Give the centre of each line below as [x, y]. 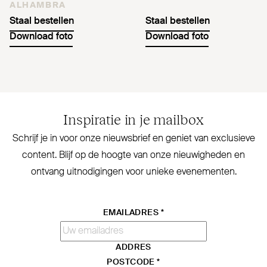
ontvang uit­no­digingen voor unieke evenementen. [133, 173]
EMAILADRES [132, 213]
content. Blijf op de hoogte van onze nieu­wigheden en [133, 156]
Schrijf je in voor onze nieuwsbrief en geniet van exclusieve [133, 139]
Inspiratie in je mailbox [133, 119]
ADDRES [133, 248]
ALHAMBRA [38, 6]
